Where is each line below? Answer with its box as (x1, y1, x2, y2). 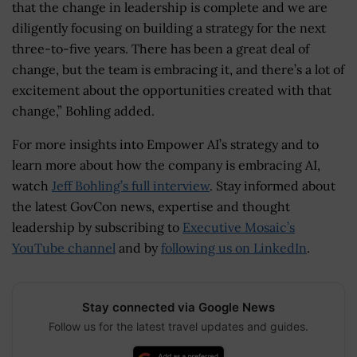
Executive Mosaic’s (182, 218, 295, 235)
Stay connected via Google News (82, 299, 275, 315)
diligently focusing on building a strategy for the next (12, 19, 326, 36)
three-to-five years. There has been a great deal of (12, 40, 309, 57)
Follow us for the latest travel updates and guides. (49, 319, 308, 333)
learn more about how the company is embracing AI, (12, 156, 320, 173)
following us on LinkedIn (161, 239, 307, 256)
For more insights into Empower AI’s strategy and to (12, 135, 319, 152)
